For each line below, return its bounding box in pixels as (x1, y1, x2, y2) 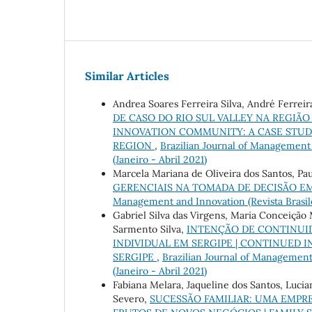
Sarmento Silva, (113, 223, 187, 236)
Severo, (113, 292, 150, 306)
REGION (113, 139, 155, 153)
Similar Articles (85, 69, 169, 84)
